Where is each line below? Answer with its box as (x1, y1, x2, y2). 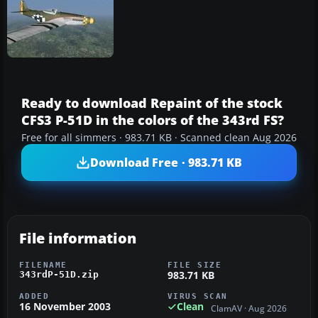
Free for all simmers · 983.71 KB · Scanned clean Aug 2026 (21, 131, 297, 145)
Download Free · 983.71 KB (89, 154, 243, 170)
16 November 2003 (19, 300, 111, 314)
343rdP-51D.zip (19, 269, 99, 280)
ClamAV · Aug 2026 (211, 302, 287, 314)
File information (19, 229, 136, 248)
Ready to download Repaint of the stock (21, 94, 283, 112)
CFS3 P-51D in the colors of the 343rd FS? (21, 111, 284, 129)
